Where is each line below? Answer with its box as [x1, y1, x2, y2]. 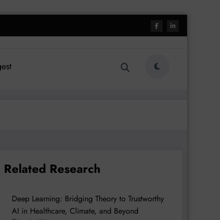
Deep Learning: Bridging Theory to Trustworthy [11, 192, 164, 204]
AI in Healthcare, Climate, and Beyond [11, 205, 138, 217]
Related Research [3, 160, 101, 177]
